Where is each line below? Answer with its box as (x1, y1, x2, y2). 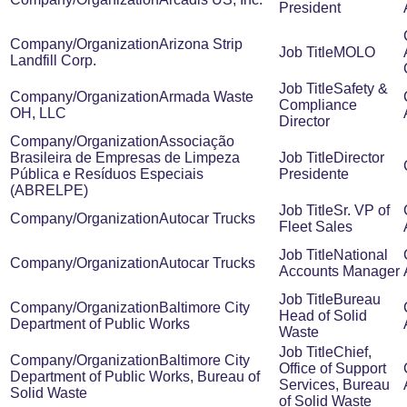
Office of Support (279, 361, 386, 376)
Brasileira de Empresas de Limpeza (10, 150, 240, 165)
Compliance (279, 97, 357, 113)
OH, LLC (10, 105, 66, 121)
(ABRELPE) (10, 183, 88, 198)
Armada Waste (159, 89, 253, 104)
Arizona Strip (159, 36, 243, 52)
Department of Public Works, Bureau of (10, 369, 260, 384)
